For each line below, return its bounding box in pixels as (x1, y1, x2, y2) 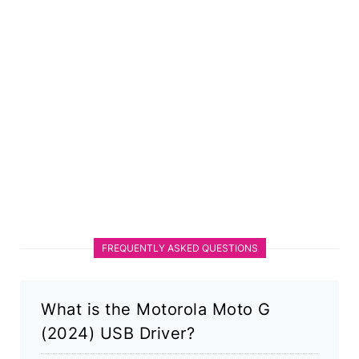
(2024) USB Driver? (41, 324, 195, 344)
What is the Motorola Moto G (41, 300, 271, 320)
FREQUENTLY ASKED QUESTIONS (101, 242, 258, 255)
